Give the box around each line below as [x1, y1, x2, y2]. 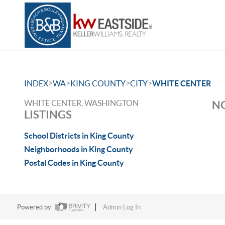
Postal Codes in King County [24, 158, 124, 167]
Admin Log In [102, 203, 141, 211]
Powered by [17, 203, 53, 211]
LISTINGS [24, 108, 72, 121]
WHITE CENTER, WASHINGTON [24, 98, 139, 107]
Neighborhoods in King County [24, 145, 133, 154]
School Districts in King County [24, 131, 134, 140]
